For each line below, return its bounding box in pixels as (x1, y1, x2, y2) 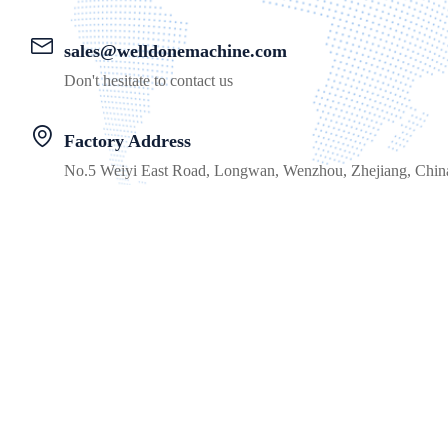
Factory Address (64, 130, 191, 151)
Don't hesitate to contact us (64, 71, 233, 89)
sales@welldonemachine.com (64, 40, 287, 61)
